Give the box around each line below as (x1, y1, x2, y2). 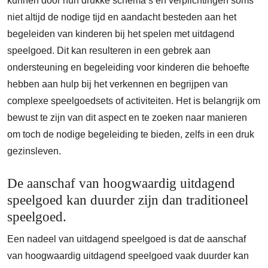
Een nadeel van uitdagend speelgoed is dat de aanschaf (7, 234, 246, 245)
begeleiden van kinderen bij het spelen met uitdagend (7, 29, 234, 39)
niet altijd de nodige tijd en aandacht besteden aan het (7, 12, 236, 23)
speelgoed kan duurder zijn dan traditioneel (7, 192, 248, 208)
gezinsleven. (7, 146, 61, 157)
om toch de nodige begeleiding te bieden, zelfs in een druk (7, 129, 254, 140)
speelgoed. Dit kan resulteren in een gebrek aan (7, 45, 211, 56)
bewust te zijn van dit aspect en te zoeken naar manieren (7, 112, 247, 123)
